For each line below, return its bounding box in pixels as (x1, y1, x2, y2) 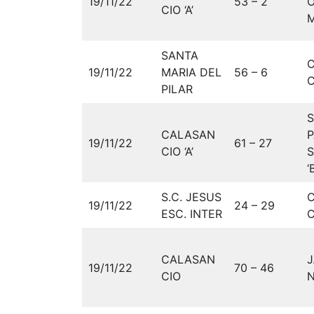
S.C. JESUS (161, 190, 221, 205)
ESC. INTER (161, 207, 222, 221)
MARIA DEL (161, 65, 221, 80)
